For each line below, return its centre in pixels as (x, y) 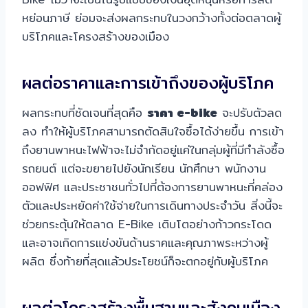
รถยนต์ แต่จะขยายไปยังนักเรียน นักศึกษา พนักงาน (144, 168)
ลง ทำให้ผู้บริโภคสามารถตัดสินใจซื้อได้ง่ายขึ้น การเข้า (153, 131)
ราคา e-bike (182, 113)
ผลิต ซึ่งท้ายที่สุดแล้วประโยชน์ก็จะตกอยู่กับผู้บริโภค (145, 261)
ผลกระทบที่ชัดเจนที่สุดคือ (85, 113)
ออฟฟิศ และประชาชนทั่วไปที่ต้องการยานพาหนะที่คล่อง (152, 187)
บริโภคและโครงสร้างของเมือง (96, 36)
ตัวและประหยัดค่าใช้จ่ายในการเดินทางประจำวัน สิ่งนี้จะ (152, 206)
